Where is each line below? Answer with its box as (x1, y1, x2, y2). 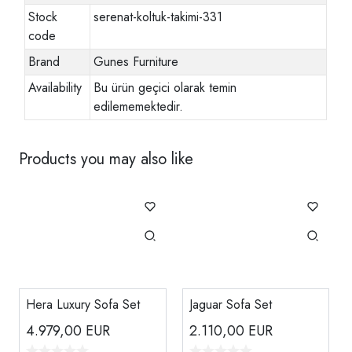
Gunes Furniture (93, 52, 179, 71)
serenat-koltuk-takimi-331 (93, 7, 223, 26)
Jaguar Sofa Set (189, 295, 272, 313)
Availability (28, 78, 82, 97)
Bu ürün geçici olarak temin (93, 78, 237, 97)
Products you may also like (19, 147, 193, 170)
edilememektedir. (93, 97, 184, 115)
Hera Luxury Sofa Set (26, 295, 140, 313)
